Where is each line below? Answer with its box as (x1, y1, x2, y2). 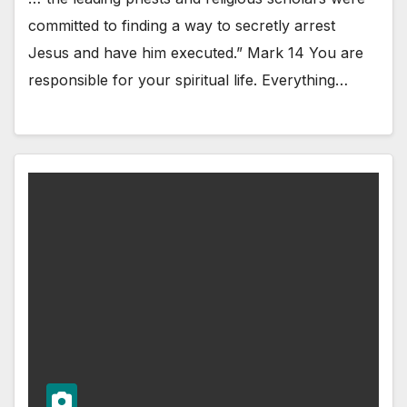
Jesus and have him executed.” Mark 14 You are (28, 43, 363, 62)
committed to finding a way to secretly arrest (28, 15, 335, 35)
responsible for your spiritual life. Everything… (28, 70, 348, 89)
